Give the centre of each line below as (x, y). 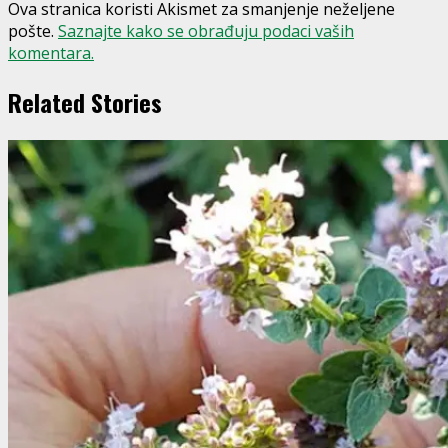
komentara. (51, 53)
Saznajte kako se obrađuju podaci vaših (206, 31)
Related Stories (85, 102)
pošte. (33, 31)
